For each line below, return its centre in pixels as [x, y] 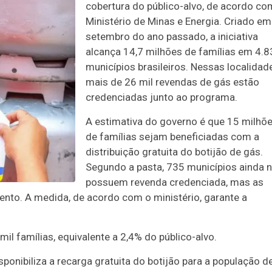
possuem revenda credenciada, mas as [175, 182]
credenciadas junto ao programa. [161, 97]
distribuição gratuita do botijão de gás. [174, 152]
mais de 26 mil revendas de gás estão [172, 82]
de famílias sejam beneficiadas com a [172, 137]
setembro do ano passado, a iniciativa [172, 36]
